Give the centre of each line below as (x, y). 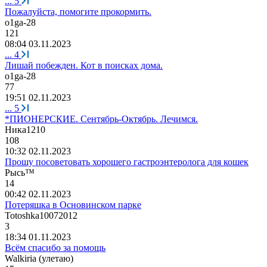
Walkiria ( (23, 258)
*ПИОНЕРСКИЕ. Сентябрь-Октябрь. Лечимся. (101, 119)
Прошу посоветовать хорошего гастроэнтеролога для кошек (127, 162)
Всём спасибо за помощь (55, 247)
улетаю (56, 258)
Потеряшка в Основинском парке (73, 204)
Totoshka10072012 (41, 215)
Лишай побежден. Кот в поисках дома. (84, 65)
